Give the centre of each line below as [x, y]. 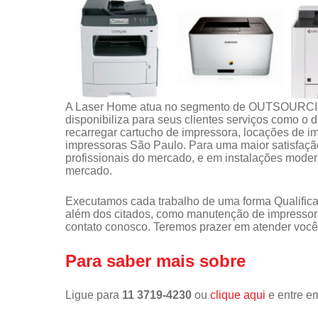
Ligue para [94, 295]
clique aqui [238, 295]
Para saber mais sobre [155, 261]
